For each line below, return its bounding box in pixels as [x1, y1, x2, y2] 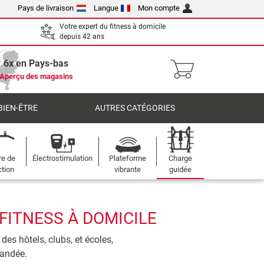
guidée [169, 165, 192, 174]
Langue [93, 4, 118, 12]
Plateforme [109, 154, 147, 163]
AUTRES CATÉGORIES [95, 103, 176, 113]
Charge [168, 154, 192, 163]
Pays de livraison [18, 4, 74, 12]
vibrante [114, 165, 141, 174]
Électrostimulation [32, 154, 93, 163]
